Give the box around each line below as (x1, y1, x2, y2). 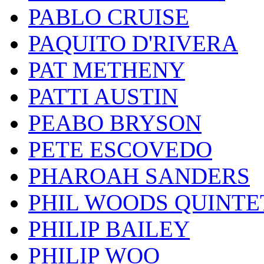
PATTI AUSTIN (28, 84, 178, 110)
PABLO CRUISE (28, 4, 189, 30)
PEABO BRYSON (28, 110, 202, 136)
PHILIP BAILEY (28, 216, 190, 242)
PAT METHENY (28, 57, 185, 83)
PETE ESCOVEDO (28, 137, 212, 163)
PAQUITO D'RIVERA (28, 31, 238, 57)
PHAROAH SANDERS (28, 163, 250, 189)
